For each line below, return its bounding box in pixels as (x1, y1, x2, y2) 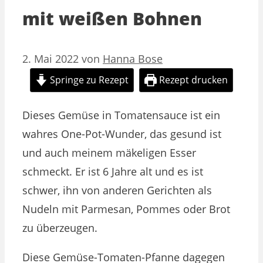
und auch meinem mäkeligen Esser (22, 145, 196, 160)
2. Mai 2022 (22, 51, 79, 66)
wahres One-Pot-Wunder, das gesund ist (22, 126, 221, 141)
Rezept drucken (157, 73, 228, 86)
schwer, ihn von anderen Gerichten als (22, 183, 212, 197)
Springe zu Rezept (48, 73, 129, 86)
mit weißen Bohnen (22, 6, 202, 31)
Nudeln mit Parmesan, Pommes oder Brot (22, 201, 230, 216)
